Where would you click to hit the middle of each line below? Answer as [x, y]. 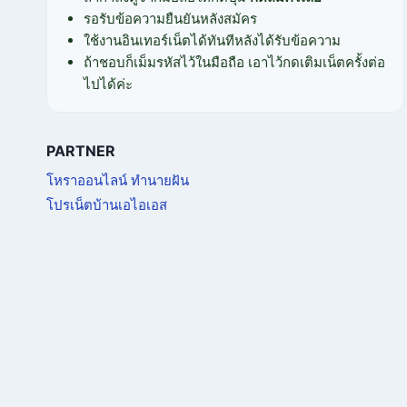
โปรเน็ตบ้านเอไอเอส [107, 205]
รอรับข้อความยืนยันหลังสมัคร [170, 19]
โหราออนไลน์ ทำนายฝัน [118, 181]
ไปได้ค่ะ [108, 84]
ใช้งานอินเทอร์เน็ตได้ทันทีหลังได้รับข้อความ [212, 40]
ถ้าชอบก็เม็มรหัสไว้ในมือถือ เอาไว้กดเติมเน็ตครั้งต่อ [234, 62]
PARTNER [81, 151]
